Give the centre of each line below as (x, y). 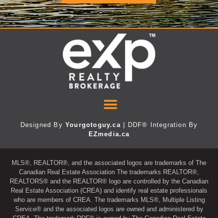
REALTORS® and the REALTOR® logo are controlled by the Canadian (109, 182)
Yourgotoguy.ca (93, 125)
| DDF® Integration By (159, 125)
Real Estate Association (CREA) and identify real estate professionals (109, 191)
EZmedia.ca (109, 134)
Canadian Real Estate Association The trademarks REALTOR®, (109, 172)
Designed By (43, 125)
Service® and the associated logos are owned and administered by (109, 209)
